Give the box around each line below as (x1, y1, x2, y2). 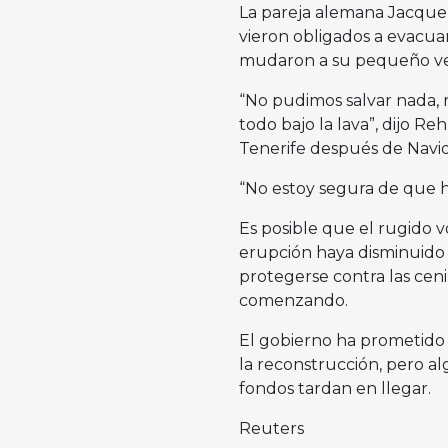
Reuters (238, 419, 304, 439)
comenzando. (238, 291, 348, 311)
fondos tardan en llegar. (238, 379, 431, 399)
